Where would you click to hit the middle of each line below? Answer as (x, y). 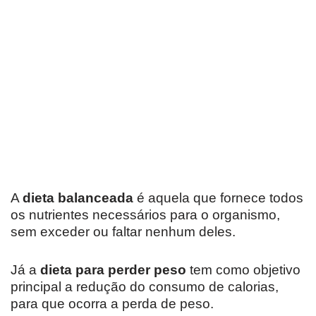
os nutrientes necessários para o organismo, (145, 215)
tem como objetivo (243, 270)
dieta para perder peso (113, 270)
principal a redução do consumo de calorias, (145, 287)
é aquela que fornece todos (218, 198)
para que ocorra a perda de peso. (112, 304)
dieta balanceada (78, 198)
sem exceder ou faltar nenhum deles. (123, 232)
